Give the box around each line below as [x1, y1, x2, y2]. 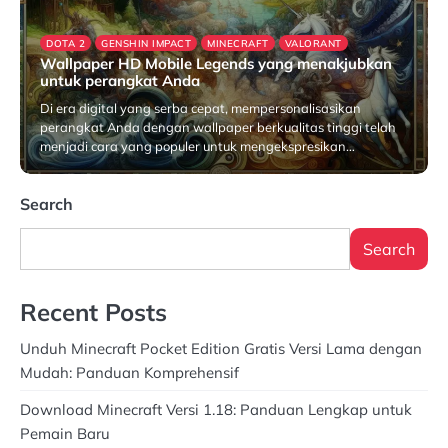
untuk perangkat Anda [40, 71, 200, 90]
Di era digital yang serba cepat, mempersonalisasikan [40, 100, 361, 116]
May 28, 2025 [161, 171, 235, 185]
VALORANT [284, 37, 342, 49]
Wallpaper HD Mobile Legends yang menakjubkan [40, 54, 392, 73]
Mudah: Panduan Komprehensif [20, 363, 239, 382]
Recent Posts [20, 297, 167, 327]
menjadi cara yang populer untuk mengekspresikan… [40, 138, 355, 154]
